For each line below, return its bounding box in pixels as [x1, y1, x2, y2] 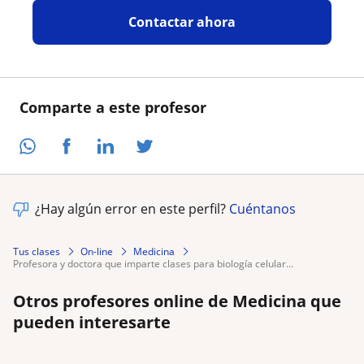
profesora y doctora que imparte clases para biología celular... [19, 256, 293, 271]
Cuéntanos [229, 199, 296, 218]
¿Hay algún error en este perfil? [35, 199, 229, 218]
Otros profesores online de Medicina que [13, 289, 341, 312]
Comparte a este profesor [19, 97, 206, 117]
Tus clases [13, 244, 60, 258]
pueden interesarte [13, 310, 171, 333]
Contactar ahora [128, 13, 236, 31]
